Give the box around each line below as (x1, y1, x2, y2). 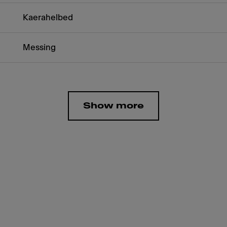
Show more (83, 101, 144, 110)
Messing (23, 43, 56, 52)
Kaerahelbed (23, 13, 73, 22)
